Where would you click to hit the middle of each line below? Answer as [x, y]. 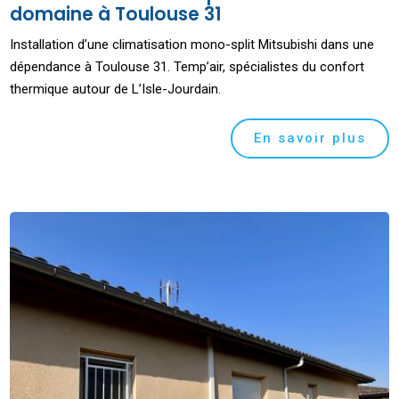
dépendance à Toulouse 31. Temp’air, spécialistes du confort [187, 66]
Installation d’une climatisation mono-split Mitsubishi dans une [192, 44]
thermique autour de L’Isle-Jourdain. [116, 89]
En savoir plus [309, 138]
